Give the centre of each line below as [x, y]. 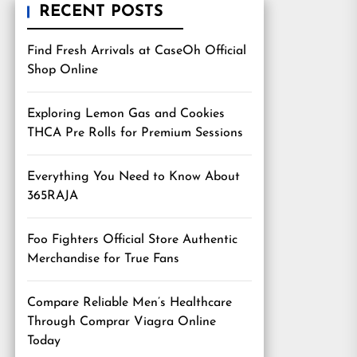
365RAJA [53, 196]
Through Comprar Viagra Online [122, 322]
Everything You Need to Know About [133, 177]
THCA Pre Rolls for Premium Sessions [135, 133]
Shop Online [63, 70]
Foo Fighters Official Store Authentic [132, 240]
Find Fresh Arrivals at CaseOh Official [137, 51]
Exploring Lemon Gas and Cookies [126, 114]
